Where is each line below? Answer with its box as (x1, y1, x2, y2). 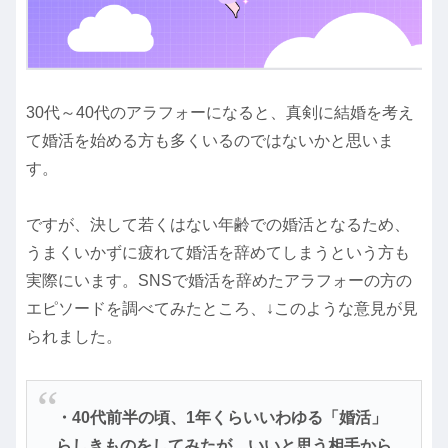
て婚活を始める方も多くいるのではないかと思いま (26, 131, 394, 149)
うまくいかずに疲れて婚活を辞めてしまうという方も (26, 244, 410, 262)
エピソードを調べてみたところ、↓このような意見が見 (26, 300, 418, 318)
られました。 (26, 328, 122, 346)
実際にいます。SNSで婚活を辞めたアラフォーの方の (26, 272, 412, 290)
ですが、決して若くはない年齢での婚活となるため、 (26, 216, 410, 234)
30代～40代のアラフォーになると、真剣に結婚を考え (26, 103, 414, 121)
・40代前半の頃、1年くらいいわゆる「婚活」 (55, 408, 387, 426)
